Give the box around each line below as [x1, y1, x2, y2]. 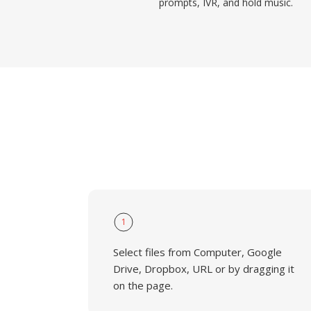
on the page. [113, 278, 173, 292]
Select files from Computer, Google [113, 245, 282, 259]
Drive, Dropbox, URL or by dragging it [113, 262, 294, 276]
